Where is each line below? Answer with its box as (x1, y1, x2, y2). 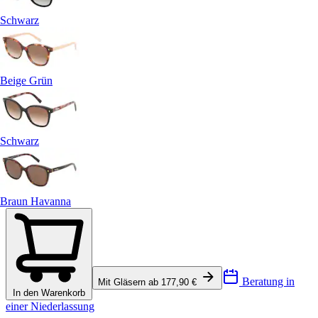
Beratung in (239, 275, 295, 288)
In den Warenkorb (13, 287, 85, 299)
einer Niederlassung (6, 300, 94, 313)
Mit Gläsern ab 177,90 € (98, 277, 199, 288)
